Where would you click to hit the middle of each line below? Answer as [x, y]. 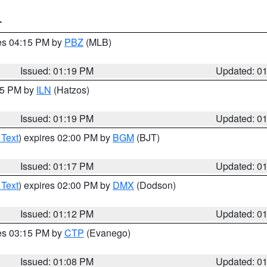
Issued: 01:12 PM [57, 214]
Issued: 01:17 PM [57, 166]
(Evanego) [107, 233]
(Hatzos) [70, 90]
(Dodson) [155, 185]
